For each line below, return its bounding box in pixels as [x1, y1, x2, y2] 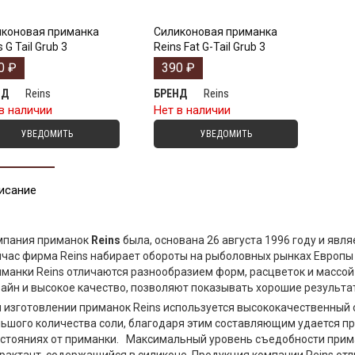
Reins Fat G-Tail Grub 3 [153, 40, 265, 54]
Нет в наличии [153, 103, 231, 118]
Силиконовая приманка [153, 25, 277, 39]
